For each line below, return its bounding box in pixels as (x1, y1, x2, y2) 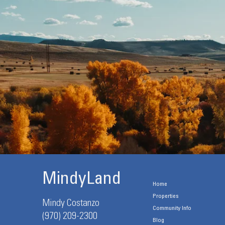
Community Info (152, 205, 191, 211)
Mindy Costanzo (42, 199, 99, 209)
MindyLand (42, 171, 121, 189)
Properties (152, 193, 178, 199)
